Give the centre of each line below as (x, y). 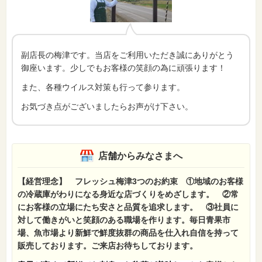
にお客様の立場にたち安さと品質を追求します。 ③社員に (128, 207)
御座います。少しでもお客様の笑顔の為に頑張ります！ (123, 68)
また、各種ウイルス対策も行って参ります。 (103, 87)
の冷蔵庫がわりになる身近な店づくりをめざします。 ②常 (128, 194)
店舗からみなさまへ (140, 156)
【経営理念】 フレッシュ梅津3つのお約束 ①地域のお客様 (130, 181)
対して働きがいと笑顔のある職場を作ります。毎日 (112, 220)
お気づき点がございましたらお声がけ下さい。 (107, 106)
